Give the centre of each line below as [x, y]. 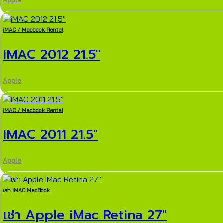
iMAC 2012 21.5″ [52, 54]
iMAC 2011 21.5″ [50, 134]
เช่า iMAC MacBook [26, 190]
